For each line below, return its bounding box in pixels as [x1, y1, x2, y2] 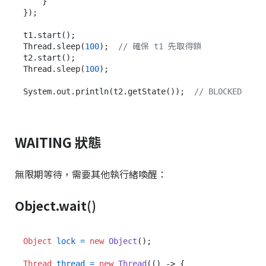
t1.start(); [23, 30, 75, 40]
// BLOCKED [194, 86, 242, 96]
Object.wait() [15, 196, 96, 214]
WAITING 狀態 [15, 132, 101, 151]
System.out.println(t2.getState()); [23, 86, 194, 96]
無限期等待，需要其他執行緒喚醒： [15, 166, 167, 181]
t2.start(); [23, 52, 75, 62]
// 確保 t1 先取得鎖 [118, 41, 201, 51]
